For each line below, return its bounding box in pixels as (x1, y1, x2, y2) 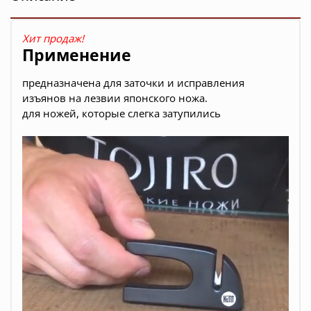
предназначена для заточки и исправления (22, 76, 244, 90)
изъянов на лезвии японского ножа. (22, 91, 208, 106)
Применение (22, 44, 131, 67)
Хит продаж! (22, 31, 84, 46)
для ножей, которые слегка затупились (22, 106, 221, 121)
